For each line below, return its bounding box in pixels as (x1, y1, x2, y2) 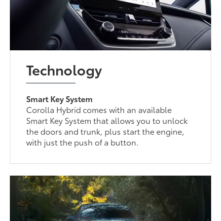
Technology (26, 59, 103, 79)
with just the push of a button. (26, 136, 139, 147)
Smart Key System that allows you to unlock (26, 114, 188, 126)
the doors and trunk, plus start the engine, (26, 125, 185, 137)
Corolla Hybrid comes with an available (26, 103, 172, 115)
